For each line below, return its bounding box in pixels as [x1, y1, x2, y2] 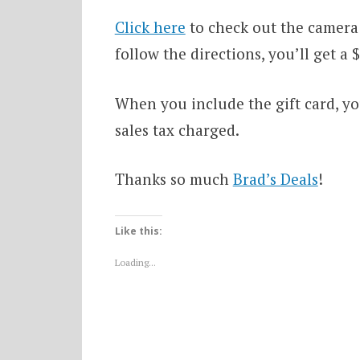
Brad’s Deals [232, 169, 318, 190]
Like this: [114, 223, 162, 238]
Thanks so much [114, 169, 233, 190]
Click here [114, 17, 186, 38]
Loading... [114, 256, 156, 268]
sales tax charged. [114, 119, 239, 140]
